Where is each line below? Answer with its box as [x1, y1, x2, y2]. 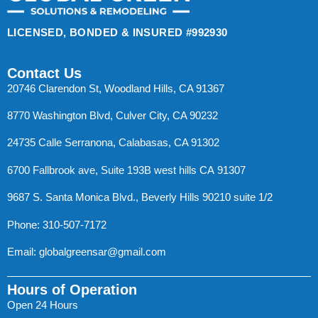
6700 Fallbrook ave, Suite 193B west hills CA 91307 [7, 163, 246, 176]
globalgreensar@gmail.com [39, 245, 166, 258]
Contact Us [7, 65, 82, 81]
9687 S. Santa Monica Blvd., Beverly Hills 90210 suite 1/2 [7, 191, 273, 204]
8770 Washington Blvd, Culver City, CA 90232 [7, 109, 218, 122]
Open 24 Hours [7, 299, 78, 312]
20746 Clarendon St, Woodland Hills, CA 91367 [7, 82, 224, 94]
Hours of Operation [7, 282, 137, 298]
